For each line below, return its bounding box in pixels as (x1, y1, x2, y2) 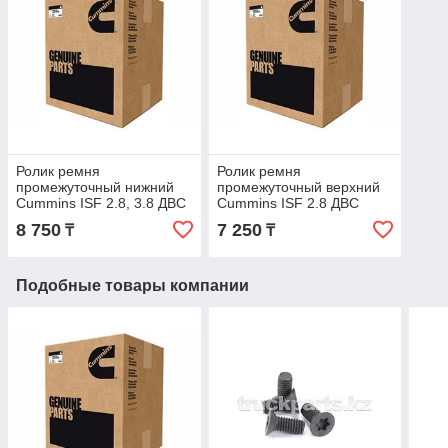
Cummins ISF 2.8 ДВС (216, 195, 359, 212)
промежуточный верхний (216, 179, 380, 196)
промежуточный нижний (16, 179, 174, 196)
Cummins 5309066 (216, 211, 337, 228)
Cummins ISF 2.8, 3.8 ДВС (16, 195, 186, 212)
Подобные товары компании (16, 277, 249, 295)
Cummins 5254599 (16, 211, 136, 228)
